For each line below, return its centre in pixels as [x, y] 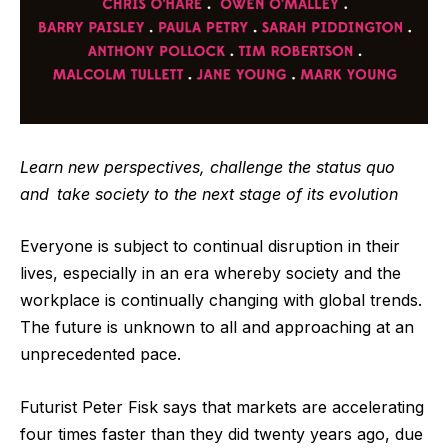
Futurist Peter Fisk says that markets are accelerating [222, 406]
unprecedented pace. [100, 354]
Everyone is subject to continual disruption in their [210, 246]
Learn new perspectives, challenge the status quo [207, 166]
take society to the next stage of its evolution [227, 193]
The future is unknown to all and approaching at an [217, 327]
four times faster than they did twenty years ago [202, 433]
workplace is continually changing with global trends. [221, 300]
